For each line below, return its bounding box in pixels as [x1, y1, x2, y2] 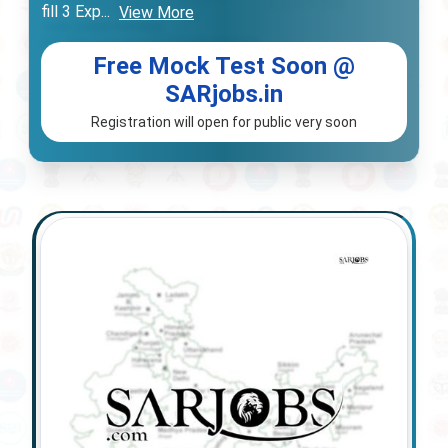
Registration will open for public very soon [91, 113, 357, 130]
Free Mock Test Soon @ [93, 51, 355, 80]
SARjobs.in [165, 79, 283, 108]
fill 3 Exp [41, 2, 101, 22]
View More [119, 3, 194, 22]
